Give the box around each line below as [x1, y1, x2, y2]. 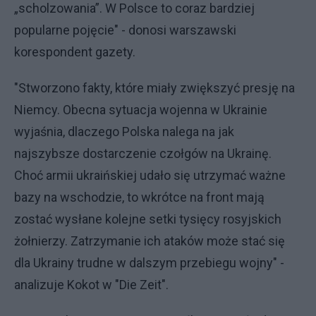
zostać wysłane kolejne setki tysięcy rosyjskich [14, 212, 281, 226]
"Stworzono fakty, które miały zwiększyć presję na [14, 80, 295, 95]
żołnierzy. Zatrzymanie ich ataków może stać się [14, 233, 285, 248]
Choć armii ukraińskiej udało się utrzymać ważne [14, 168, 286, 183]
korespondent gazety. [14, 44, 138, 59]
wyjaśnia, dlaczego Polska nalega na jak [14, 124, 234, 139]
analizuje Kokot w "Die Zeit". [14, 277, 171, 292]
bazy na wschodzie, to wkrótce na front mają [14, 190, 265, 205]
